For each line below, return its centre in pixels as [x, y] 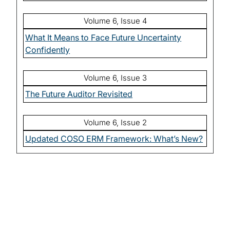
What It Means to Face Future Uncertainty [103, 37]
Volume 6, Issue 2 [115, 122]
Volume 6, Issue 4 [115, 21]
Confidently [48, 50]
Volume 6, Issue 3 [115, 78]
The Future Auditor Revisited [79, 94]
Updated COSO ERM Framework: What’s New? [114, 139]
